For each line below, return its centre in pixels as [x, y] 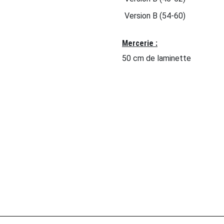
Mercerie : [140, 43]
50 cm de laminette [156, 58]
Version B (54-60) [155, 16]
